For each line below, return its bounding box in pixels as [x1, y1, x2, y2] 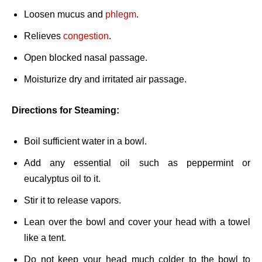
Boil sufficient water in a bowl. [24, 136, 147, 147]
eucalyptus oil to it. [24, 174, 101, 184]
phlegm [105, 9, 136, 20]
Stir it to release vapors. [24, 195, 121, 206]
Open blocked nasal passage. [24, 53, 147, 63]
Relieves [24, 31, 63, 42]
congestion [63, 31, 109, 42]
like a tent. [24, 233, 66, 243]
